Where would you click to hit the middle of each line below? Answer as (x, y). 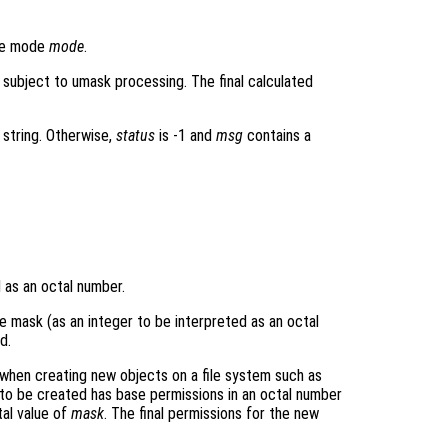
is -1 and (185, 136)
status (135, 136)
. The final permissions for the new (211, 414)
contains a (277, 136)
